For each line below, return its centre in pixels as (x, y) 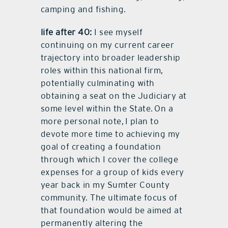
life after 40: (66, 32)
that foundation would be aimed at (111, 210)
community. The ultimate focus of (109, 198)
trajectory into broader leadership (110, 58)
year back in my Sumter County (105, 185)
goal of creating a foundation (101, 147)
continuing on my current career (107, 45)
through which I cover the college (109, 160)
